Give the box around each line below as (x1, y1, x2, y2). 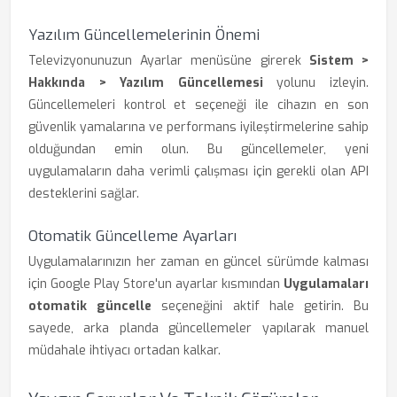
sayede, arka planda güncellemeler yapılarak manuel (28, 320, 369, 337)
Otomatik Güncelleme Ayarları (28, 226, 237, 246)
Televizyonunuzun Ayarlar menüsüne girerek (28, 52, 309, 69)
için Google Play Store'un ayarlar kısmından (28, 276, 284, 292)
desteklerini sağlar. (28, 185, 139, 202)
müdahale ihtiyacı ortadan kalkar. (28, 342, 221, 359)
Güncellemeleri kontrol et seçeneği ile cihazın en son (28, 97, 369, 113)
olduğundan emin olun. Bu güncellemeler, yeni (28, 141, 369, 158)
